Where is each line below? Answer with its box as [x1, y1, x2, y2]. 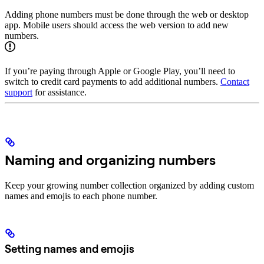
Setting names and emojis [5, 242, 134, 256]
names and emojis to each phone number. [5, 191, 157, 202]
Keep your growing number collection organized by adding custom [5, 180, 254, 191]
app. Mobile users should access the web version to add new [5, 20, 229, 31]
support [5, 87, 32, 98]
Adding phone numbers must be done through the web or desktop [5, 9, 249, 20]
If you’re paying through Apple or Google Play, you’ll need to [5, 66, 235, 77]
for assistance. [32, 87, 87, 98]
